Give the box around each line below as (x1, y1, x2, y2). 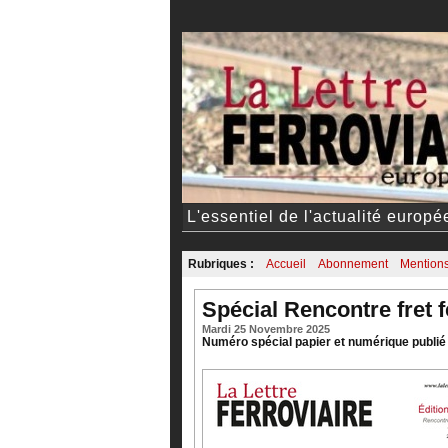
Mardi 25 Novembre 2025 (202, 323, 330, 336)
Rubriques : (188, 257, 254, 272)
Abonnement (318, 257, 388, 272)
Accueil (266, 257, 306, 272)
